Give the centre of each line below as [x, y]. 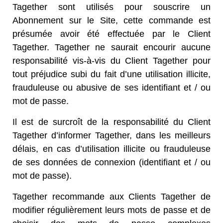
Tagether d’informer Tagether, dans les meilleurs [111, 135]
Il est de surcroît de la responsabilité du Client [111, 122]
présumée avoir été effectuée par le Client [111, 34]
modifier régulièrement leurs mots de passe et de [111, 210]
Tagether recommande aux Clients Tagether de [111, 197]
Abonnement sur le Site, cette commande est [111, 20]
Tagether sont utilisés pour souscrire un [111, 7]
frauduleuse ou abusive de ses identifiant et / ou [111, 88]
